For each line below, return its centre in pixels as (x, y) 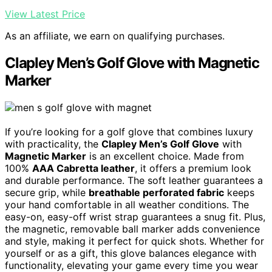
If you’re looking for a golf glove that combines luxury (129, 132)
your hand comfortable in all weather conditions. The (127, 205)
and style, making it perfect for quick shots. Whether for (134, 241)
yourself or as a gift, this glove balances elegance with (131, 253)
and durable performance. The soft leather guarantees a (134, 181)
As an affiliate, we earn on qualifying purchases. (115, 36)
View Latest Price (45, 14)
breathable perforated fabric (156, 193)
